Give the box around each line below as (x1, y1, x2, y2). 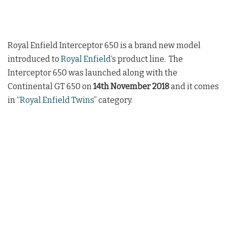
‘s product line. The (111, 54, 183, 64)
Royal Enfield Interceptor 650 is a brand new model (8, 40, 201, 50)
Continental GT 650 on (8, 81, 93, 91)
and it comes (169, 81, 219, 91)
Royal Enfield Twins (20, 95, 94, 105)
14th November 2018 (93, 81, 169, 91)
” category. (94, 95, 133, 105)
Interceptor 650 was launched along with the (8, 67, 177, 78)
